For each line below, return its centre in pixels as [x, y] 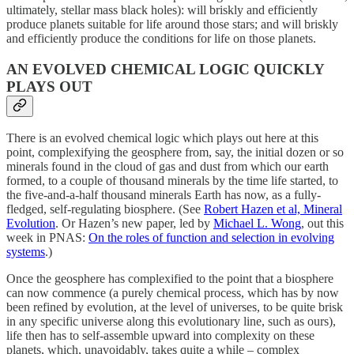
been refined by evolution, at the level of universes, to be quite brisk [175, 307]
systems [26, 252]
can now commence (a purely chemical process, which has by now [173, 293]
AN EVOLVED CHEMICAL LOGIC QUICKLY [165, 69]
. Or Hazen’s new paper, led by [134, 224]
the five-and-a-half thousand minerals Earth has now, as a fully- [164, 195]
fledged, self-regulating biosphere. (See [105, 209]
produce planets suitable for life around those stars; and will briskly [172, 24]
